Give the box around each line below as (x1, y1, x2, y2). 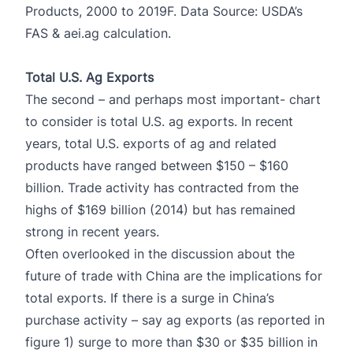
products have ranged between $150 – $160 (25, 157, 288, 173)
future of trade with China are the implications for (25, 267, 322, 284)
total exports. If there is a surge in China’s (25, 289, 274, 306)
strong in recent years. (25, 223, 159, 240)
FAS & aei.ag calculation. (25, 24, 171, 41)
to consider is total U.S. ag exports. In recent (25, 113, 293, 129)
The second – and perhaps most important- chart (25, 91, 321, 107)
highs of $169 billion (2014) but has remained (25, 201, 295, 217)
